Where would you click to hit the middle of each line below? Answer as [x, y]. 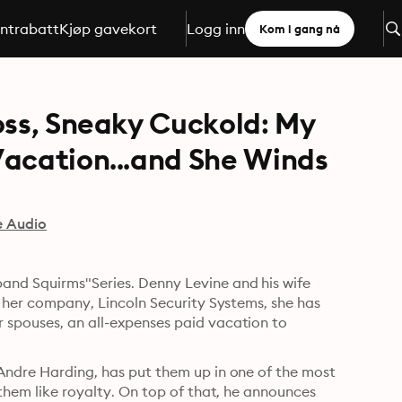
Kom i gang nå [299, 29]
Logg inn [215, 29]
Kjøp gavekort [108, 29]
